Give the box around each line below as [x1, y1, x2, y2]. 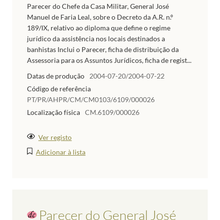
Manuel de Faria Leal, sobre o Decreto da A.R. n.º [27, 13, 173, 22]
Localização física [27, 108, 80, 116]
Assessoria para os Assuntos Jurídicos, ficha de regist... [27, 56, 192, 65]
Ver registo [38, 133, 72, 141]
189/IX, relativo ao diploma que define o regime [27, 24, 170, 32]
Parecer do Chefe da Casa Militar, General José [27, 2, 169, 11]
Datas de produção [27, 72, 84, 81]
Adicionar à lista [36, 147, 86, 156]
